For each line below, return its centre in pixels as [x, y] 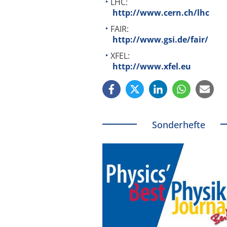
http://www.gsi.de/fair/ [160, 39]
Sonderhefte [178, 124]
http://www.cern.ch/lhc [161, 13]
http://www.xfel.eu [152, 66]
